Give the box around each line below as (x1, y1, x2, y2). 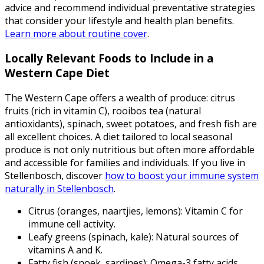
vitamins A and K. (28, 243, 103, 257)
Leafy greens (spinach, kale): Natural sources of (28, 230, 239, 244)
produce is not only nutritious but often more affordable (5, 143, 255, 157)
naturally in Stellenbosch (5, 182, 114, 196)
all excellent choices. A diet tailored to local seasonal (5, 130, 232, 144)
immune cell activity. (28, 217, 115, 231)
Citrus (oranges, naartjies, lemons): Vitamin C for (28, 204, 243, 218)
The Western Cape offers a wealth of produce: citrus (5, 91, 235, 105)
